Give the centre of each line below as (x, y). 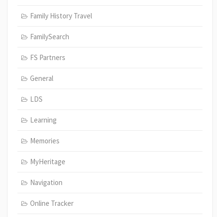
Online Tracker (52, 203)
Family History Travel (61, 15)
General (41, 78)
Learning (43, 120)
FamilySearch (49, 36)
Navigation (46, 182)
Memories (45, 140)
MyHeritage (47, 161)
